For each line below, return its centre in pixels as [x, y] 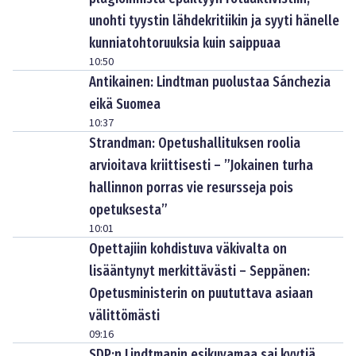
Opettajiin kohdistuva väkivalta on [188, 249]
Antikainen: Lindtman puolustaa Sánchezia [210, 82]
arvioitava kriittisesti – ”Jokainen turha [201, 165]
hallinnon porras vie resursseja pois [191, 188]
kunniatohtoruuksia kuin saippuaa [185, 43]
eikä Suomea [125, 104]
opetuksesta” [128, 210]
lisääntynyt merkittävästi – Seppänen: [199, 271]
